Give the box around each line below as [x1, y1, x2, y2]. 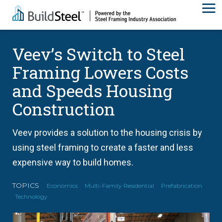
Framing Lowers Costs [12, 61, 188, 83]
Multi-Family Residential [85, 182, 154, 189]
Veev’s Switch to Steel [12, 43, 185, 65]
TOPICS [12, 181, 39, 190]
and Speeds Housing [12, 79, 172, 102]
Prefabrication [161, 182, 202, 189]
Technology [15, 193, 48, 200]
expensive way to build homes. [12, 157, 133, 167]
